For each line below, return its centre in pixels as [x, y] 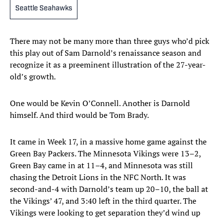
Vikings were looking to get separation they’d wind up [105, 213]
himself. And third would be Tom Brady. [79, 115]
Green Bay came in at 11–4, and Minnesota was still [101, 166]
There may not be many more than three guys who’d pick [110, 41]
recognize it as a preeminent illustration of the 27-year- [108, 65]
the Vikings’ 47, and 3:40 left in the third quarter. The [103, 201]
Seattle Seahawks [44, 9]
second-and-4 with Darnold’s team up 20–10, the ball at [109, 189]
